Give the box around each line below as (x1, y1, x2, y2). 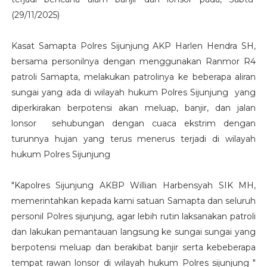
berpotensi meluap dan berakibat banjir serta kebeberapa (11, 241, 256, 253)
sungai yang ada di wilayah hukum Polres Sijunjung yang (11, 86, 256, 98)
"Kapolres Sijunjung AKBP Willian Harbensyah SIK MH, (11, 179, 256, 191)
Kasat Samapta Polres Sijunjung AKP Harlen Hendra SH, (11, 40, 256, 51)
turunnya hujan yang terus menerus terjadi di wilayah (11, 133, 256, 144)
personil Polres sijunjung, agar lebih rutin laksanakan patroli (11, 210, 256, 222)
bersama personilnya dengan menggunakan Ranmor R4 (11, 55, 256, 67)
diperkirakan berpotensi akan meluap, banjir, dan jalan (11, 102, 256, 113)
